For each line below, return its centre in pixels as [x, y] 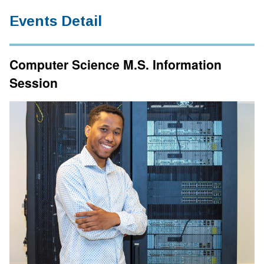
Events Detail [56, 21]
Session [34, 82]
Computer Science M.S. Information [115, 64]
